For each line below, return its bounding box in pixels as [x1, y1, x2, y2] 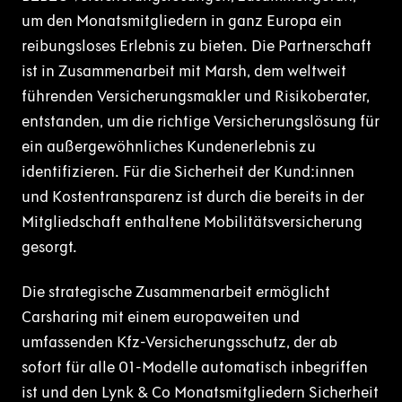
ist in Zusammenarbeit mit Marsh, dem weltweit [22, 61, 346, 82]
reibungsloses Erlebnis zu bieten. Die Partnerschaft [22, 36, 371, 57]
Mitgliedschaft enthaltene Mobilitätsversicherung [22, 212, 363, 232]
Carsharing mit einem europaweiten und [22, 307, 300, 328]
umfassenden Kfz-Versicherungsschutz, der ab [22, 332, 337, 353]
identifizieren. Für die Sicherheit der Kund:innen [22, 162, 354, 182]
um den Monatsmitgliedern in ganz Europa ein [22, 11, 342, 31]
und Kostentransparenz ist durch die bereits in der [22, 187, 364, 207]
